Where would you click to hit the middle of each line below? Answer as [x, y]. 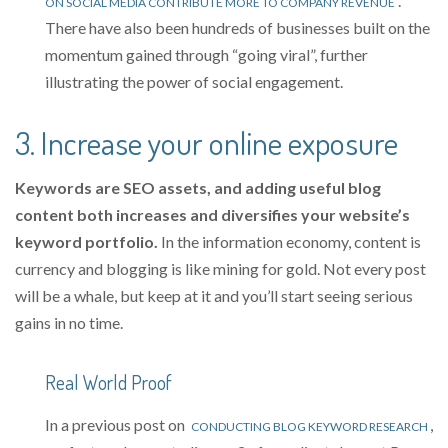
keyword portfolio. [86, 242]
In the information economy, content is [289, 242]
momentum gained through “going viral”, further [206, 55]
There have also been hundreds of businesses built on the [237, 28]
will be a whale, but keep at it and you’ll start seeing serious [214, 296]
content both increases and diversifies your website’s [212, 215]
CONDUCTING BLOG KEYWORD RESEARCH [309, 427]
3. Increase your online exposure [206, 143]
